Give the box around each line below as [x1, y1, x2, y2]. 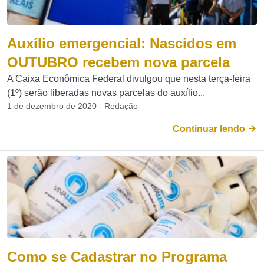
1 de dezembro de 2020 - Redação [7, 101, 138, 111]
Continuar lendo [173, 124, 247, 134]
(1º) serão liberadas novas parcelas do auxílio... [7, 88, 205, 98]
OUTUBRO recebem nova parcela [7, 54, 230, 70]
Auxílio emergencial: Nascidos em [7, 35, 236, 51]
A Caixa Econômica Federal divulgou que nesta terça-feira [7, 74, 250, 84]
